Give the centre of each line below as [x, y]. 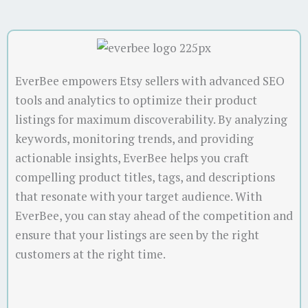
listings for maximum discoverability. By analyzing [151, 120]
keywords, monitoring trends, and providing [134, 139]
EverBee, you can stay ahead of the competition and [154, 216]
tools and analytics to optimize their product [136, 100]
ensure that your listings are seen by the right [137, 235]
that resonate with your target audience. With [139, 197]
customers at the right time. [90, 254]
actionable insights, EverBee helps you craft [132, 158]
